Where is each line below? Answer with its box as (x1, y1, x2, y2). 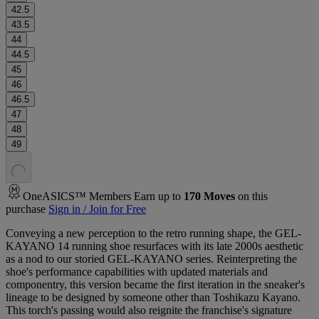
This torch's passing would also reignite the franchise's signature (6, 303, 292, 316)
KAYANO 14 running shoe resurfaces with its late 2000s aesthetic (6, 239, 303, 252)
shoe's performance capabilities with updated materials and (6, 265, 268, 278)
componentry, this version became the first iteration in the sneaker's (6, 278, 305, 291)
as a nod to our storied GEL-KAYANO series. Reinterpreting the (6, 252, 297, 265)
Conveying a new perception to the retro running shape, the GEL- (6, 226, 301, 239)
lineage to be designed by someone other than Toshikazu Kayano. (6, 291, 300, 303)
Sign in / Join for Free (48, 202, 146, 215)
